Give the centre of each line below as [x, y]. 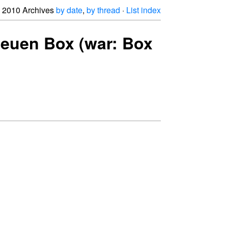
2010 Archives [29, 10]
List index [144, 10]
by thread [103, 10]
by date [69, 10]
